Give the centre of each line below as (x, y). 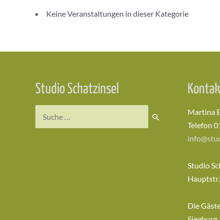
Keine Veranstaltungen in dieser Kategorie (117, 14)
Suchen (47, 111)
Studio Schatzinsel (77, 89)
